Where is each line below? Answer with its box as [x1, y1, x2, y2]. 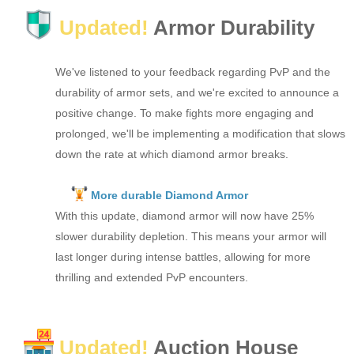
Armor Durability [149, 16, 315, 40]
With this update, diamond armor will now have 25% [55, 209, 314, 223]
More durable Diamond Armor [87, 189, 248, 202]
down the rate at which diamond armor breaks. [55, 148, 288, 161]
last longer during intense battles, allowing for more [55, 250, 311, 264]
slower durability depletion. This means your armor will [55, 230, 326, 243]
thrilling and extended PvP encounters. [55, 271, 248, 284]
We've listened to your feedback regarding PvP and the [55, 66, 330, 79]
